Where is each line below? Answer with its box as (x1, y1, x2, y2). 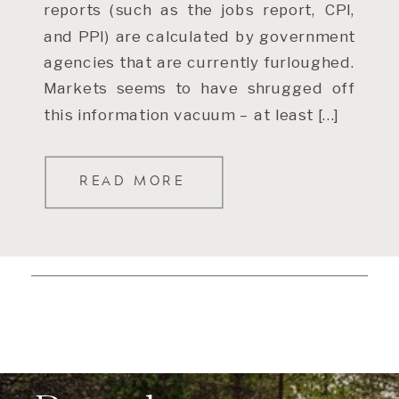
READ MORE (79, 174, 185, 187)
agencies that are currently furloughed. (44, 52, 355, 71)
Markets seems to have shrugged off (44, 78, 355, 98)
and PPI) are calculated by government (44, 26, 355, 45)
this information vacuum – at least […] (44, 104, 340, 124)
